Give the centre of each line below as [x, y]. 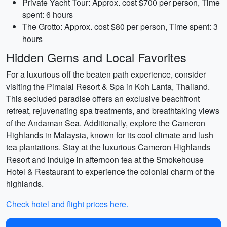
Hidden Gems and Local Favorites [96, 57]
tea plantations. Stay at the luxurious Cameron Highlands [108, 147]
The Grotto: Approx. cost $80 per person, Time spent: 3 [120, 27]
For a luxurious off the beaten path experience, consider [106, 74]
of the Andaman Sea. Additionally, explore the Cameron [106, 123]
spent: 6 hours [48, 14]
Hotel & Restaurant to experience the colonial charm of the [110, 172]
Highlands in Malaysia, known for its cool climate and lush [110, 135]
